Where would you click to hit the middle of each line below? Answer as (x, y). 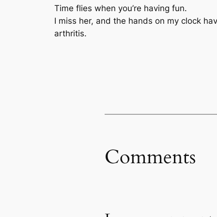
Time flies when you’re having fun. (121, 8)
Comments (150, 157)
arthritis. (70, 33)
